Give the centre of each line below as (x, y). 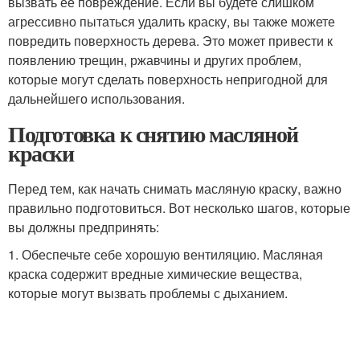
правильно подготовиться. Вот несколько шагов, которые (179, 208)
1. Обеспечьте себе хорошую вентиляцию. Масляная (166, 254)
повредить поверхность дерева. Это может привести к (170, 41)
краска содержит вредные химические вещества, (155, 274)
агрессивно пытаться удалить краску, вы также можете (172, 21)
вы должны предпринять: (84, 227)
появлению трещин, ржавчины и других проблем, (155, 60)
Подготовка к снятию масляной (153, 134)
